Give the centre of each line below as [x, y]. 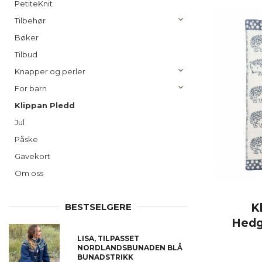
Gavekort [32, 156]
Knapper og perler [50, 71]
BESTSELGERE [98, 207]
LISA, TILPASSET [108, 239]
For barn [31, 88]
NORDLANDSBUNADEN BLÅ [130, 248]
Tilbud [26, 54]
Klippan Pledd [45, 105]
